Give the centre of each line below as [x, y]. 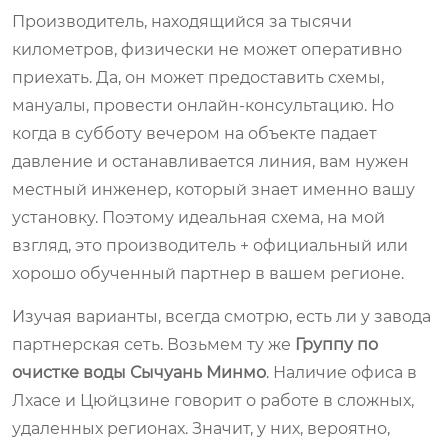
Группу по [336, 344]
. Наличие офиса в [341, 372]
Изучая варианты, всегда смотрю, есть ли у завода [221, 316]
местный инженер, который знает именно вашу [213, 189]
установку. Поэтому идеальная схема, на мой [198, 217]
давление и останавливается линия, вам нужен [210, 161]
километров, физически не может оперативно [207, 49]
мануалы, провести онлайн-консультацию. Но [203, 105]
